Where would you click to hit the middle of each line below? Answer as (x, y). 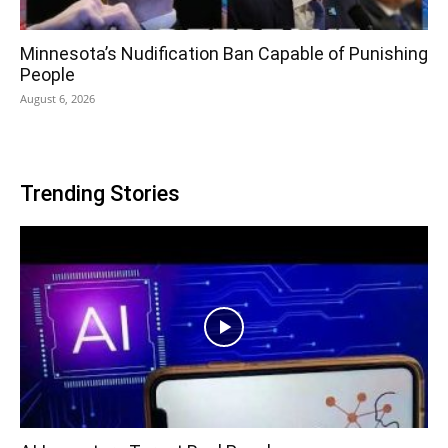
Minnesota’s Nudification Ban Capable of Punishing (224, 54)
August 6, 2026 (57, 99)
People (47, 75)
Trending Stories (100, 194)
